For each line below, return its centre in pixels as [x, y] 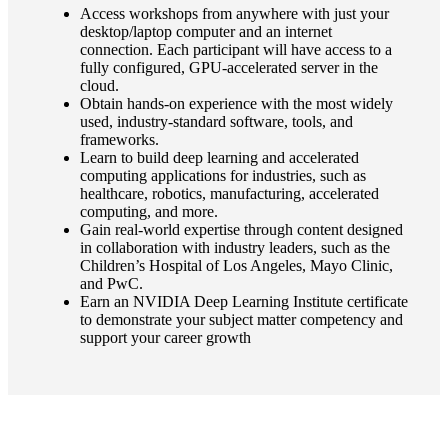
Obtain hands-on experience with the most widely [236, 103]
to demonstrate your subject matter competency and [241, 319]
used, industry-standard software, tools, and [216, 121]
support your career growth [165, 337]
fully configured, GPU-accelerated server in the [229, 67]
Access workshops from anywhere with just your [234, 13]
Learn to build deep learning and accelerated [219, 157]
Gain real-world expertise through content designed [241, 229]
